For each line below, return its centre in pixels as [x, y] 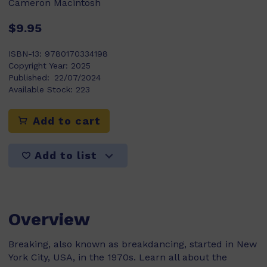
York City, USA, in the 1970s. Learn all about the [118, 257]
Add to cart [65, 121]
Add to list [66, 156]
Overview [49, 219]
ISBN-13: [27, 54]
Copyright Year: [40, 66]
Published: [29, 77]
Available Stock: [42, 89]
